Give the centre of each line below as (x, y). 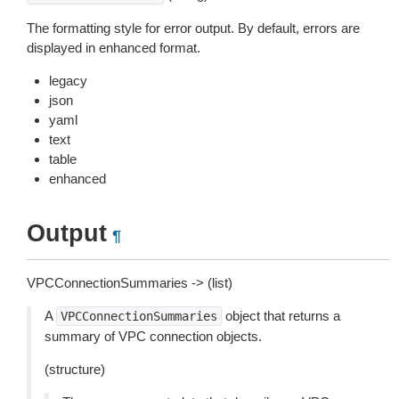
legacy (68, 81)
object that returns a (281, 316)
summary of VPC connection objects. (153, 336)
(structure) (75, 369)
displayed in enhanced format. (114, 48)
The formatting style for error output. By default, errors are (193, 28)
